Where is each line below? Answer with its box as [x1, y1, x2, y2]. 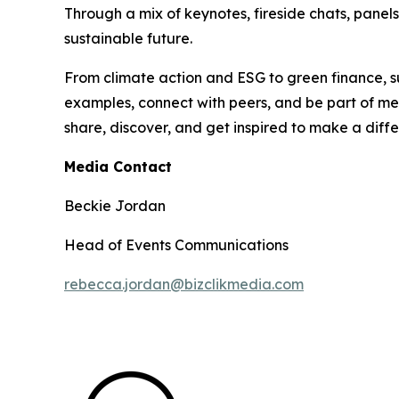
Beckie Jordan [64, 196, 166, 215]
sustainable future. [64, 28, 192, 47]
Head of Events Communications [64, 235, 289, 254]
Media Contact [64, 157, 172, 175]
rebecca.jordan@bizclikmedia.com [64, 274, 304, 293]
